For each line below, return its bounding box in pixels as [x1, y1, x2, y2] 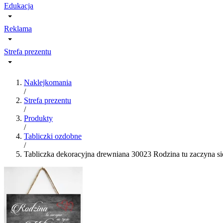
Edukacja [4, 1, 33, 10]
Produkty [24, 114, 53, 122]
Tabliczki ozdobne [24, 132, 82, 140]
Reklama [4, 24, 32, 33]
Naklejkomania [24, 78, 72, 87]
